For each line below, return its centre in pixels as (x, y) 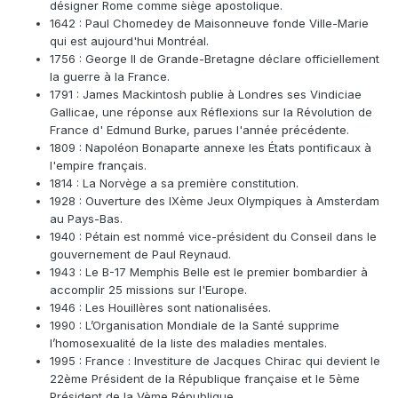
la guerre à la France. (110, 77)
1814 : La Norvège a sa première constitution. (174, 183)
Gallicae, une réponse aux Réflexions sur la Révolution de (211, 112)
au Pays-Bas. (86, 219)
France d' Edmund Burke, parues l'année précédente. (199, 130)
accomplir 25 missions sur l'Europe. (148, 290)
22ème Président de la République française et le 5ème (205, 379)
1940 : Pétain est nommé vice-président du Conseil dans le (213, 237)
